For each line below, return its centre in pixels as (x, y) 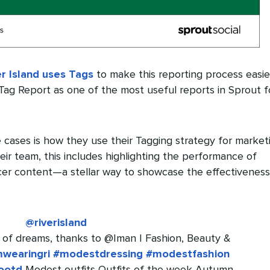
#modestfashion (188, 254)
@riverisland (56, 223)
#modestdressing (98, 254)
